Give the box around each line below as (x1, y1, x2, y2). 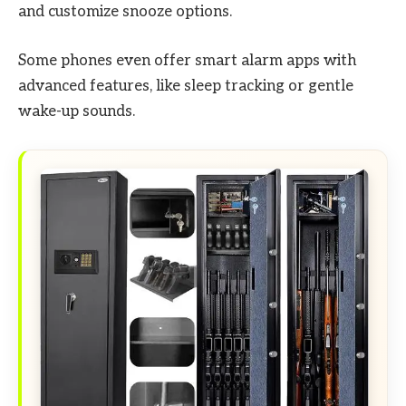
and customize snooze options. (18, 3, 232, 22)
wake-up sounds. (18, 102, 135, 121)
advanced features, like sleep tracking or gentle (18, 77, 353, 96)
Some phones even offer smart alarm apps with (18, 52, 356, 71)
